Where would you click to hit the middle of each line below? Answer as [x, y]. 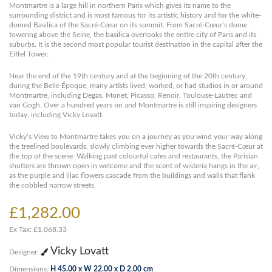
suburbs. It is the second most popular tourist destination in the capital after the [136, 45]
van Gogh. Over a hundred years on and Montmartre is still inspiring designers [133, 105]
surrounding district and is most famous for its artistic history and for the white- [135, 15]
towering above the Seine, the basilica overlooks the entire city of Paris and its [133, 35]
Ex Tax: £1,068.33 [38, 230]
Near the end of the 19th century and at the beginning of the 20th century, [128, 76]
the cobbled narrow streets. [53, 185]
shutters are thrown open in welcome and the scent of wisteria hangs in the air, [134, 166]
